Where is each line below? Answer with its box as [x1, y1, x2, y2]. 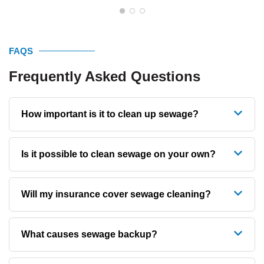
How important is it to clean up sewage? [21, 109, 199, 120]
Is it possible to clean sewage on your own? [21, 149, 216, 160]
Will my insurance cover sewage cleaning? [21, 189, 211, 200]
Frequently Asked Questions [9, 68, 200, 85]
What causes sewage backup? [21, 229, 157, 240]
